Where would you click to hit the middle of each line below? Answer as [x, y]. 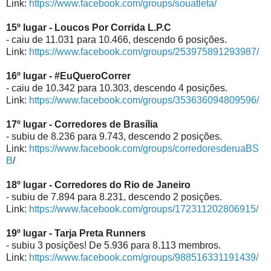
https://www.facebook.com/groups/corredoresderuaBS [144, 148]
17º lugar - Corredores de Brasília [82, 124]
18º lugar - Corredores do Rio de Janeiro [98, 184]
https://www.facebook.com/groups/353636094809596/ [144, 100]
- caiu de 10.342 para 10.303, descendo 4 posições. [117, 88]
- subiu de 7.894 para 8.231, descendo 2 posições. [114, 197]
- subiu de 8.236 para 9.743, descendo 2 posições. [114, 136]
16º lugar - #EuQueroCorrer [68, 76]
